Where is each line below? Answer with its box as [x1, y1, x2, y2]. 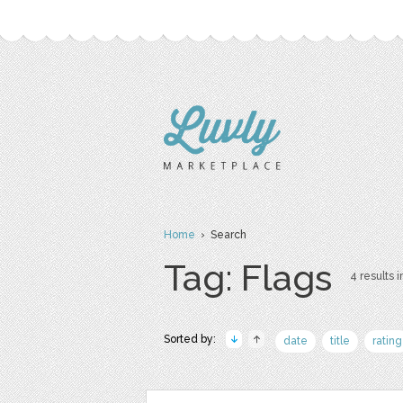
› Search [195, 228, 246, 241]
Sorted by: [164, 333, 216, 345]
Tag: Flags [164, 256, 332, 299]
